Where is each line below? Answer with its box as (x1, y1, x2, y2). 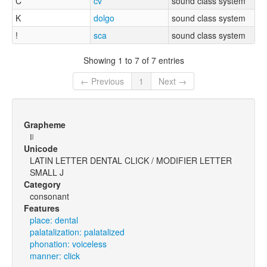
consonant (30, 190, 69, 203)
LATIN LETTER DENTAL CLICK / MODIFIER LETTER (30, 154, 232, 167)
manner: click (30, 250, 80, 262)
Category (24, 178, 61, 191)
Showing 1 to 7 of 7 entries (83, 54, 184, 66)
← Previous (80, 75, 124, 88)
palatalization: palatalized (30, 226, 125, 238)
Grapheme (24, 119, 66, 131)
